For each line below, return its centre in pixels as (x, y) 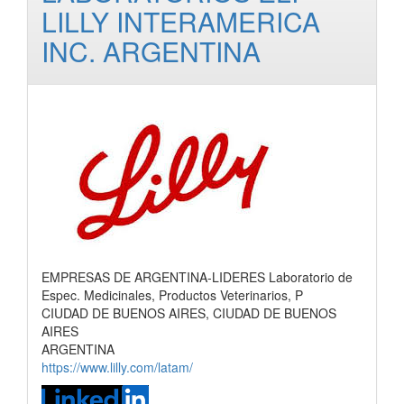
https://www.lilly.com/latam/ (117, 367)
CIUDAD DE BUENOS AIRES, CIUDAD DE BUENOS (189, 313)
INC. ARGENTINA (151, 51)
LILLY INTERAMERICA (181, 21)
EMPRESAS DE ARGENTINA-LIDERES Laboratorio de (197, 277)
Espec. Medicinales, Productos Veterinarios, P (172, 295)
